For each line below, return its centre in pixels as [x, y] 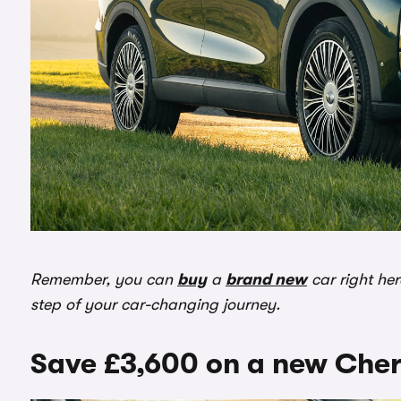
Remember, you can [104, 279]
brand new [266, 279]
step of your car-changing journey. [155, 304]
